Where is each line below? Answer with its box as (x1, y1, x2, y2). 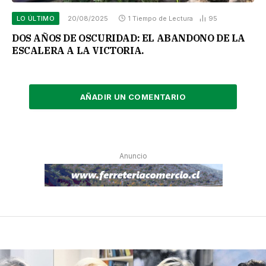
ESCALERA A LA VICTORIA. (12, 45, 144, 57)
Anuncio (119, 151, 147, 161)
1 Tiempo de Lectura (128, 14, 193, 23)
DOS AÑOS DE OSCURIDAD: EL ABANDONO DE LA (12, 32, 246, 45)
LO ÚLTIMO (17, 14, 55, 23)
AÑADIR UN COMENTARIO (80, 92, 186, 102)
